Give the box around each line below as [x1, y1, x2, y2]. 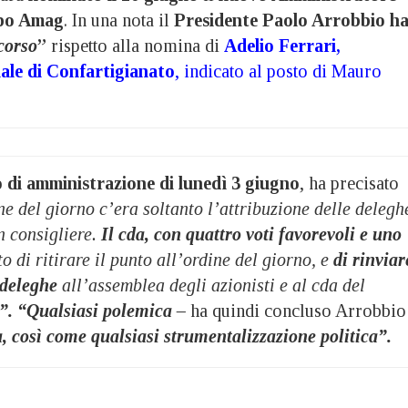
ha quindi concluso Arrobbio [186, 300, 406, 321]
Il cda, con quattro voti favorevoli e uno [101, 223, 402, 244]
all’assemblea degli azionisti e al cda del [57, 274, 365, 295]
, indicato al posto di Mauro [175, 60, 382, 81]
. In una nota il [64, 9, 174, 30]
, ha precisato [300, 172, 399, 193]
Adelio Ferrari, [224, 35, 341, 56]
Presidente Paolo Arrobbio [174, 9, 385, 30]
